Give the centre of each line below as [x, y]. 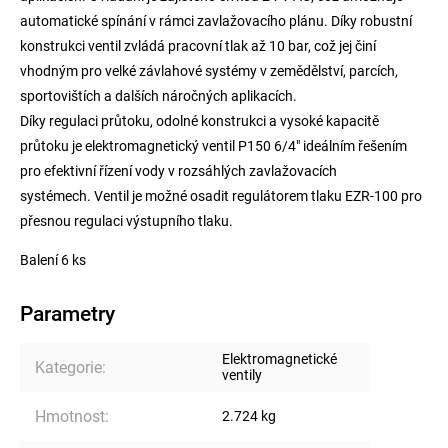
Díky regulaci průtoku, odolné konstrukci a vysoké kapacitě [199, 120]
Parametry [67, 313]
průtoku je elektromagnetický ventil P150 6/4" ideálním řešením [213, 145]
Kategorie [68, 367]
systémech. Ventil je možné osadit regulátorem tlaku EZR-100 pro [221, 195]
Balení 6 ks [53, 259]
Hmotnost [70, 416]
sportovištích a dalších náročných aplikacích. [158, 95]
